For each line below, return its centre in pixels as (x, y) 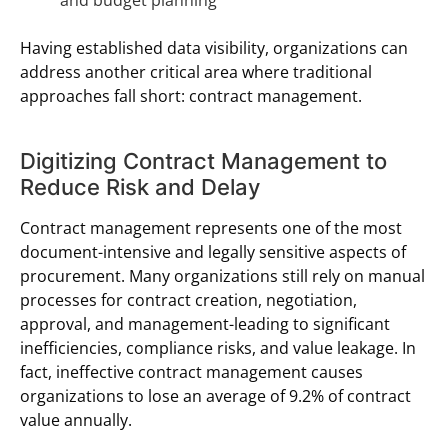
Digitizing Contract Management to (203, 160)
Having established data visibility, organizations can (214, 47)
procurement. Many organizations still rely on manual (222, 275)
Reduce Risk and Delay (140, 186)
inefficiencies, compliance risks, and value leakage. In (218, 347)
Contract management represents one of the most (211, 227)
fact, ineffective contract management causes (191, 371)
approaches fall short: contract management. (191, 95)
